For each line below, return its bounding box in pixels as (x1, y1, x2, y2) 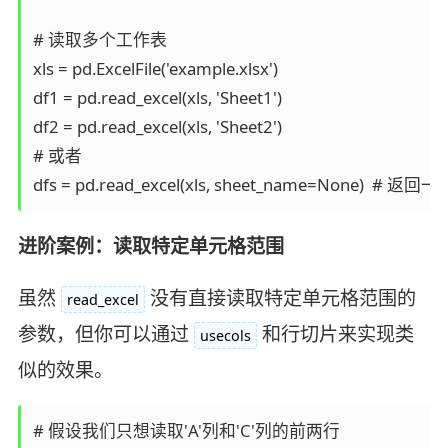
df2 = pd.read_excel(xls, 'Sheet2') (32, 114, 290, 138)
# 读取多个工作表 (32, 27, 175, 51)
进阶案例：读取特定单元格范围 (17, 232, 284, 259)
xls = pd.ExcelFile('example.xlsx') (32, 56, 286, 80)
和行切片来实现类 (261, 320, 414, 347)
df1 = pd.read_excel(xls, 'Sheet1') (32, 85, 290, 109)
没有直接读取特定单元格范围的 (149, 284, 416, 311)
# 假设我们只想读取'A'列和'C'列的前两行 (32, 419, 348, 443)
